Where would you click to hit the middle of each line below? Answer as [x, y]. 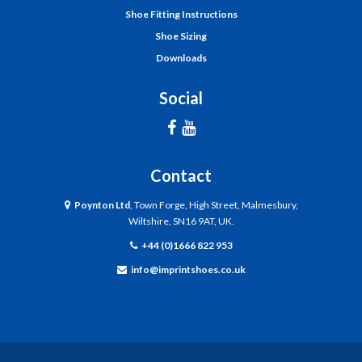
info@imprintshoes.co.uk [188, 269]
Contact [181, 175]
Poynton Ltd [102, 205]
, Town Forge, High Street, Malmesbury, [214, 205]
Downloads [181, 58]
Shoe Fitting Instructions [181, 14]
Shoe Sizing [181, 36]
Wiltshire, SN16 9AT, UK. [181, 221]
